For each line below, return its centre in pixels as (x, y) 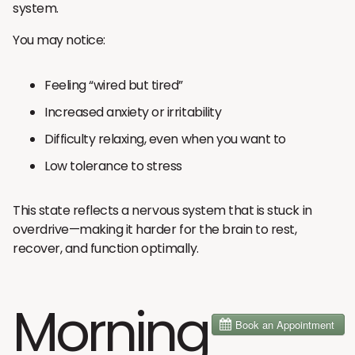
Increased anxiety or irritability (133, 112)
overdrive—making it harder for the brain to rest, (155, 229)
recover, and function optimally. (106, 248)
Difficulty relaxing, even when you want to (165, 139)
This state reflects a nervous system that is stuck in (162, 210)
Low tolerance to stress (113, 166)
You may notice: (59, 40)
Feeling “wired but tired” (114, 85)
